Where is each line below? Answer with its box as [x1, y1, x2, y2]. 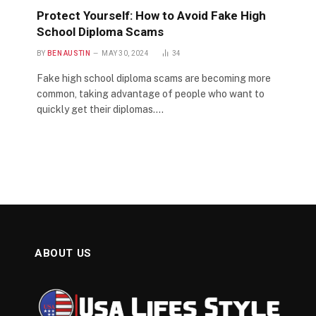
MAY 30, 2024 [102, 49, 149, 58]
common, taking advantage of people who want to [37, 88, 265, 100]
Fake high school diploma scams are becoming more [37, 73, 271, 85]
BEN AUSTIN [47, 49, 90, 58]
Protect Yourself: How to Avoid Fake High [37, 8, 266, 23]
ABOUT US [35, 247, 92, 260]
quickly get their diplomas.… [37, 104, 164, 116]
